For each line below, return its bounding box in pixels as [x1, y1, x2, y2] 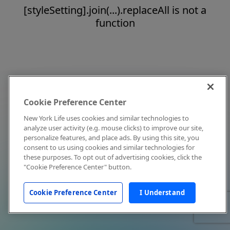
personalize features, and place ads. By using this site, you [24, 133, 199, 142]
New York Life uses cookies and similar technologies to [24, 113, 189, 123]
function [95, 16, 135, 30]
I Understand [140, 188, 185, 197]
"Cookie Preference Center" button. [24, 162, 131, 171]
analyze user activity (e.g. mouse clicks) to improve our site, [24, 123, 203, 132]
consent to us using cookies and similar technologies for [24, 143, 195, 152]
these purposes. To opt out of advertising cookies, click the [24, 152, 202, 162]
